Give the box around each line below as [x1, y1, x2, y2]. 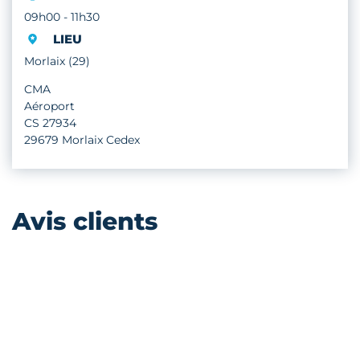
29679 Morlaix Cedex [24, 133, 140, 148]
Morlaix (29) [24, 54, 90, 69]
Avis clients [12, 207, 157, 237]
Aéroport [24, 99, 75, 114]
